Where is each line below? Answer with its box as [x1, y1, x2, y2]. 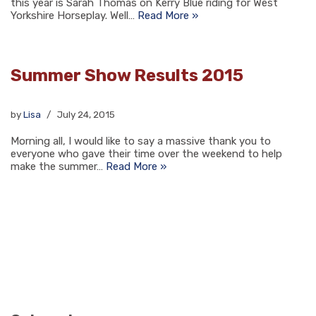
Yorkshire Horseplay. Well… [11, 9, 138, 22]
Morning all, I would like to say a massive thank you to [11, 135, 271, 147]
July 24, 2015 [57, 109, 115, 120]
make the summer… [11, 160, 106, 173]
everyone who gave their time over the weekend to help [11, 147, 282, 160]
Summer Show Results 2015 [11, 66, 243, 85]
